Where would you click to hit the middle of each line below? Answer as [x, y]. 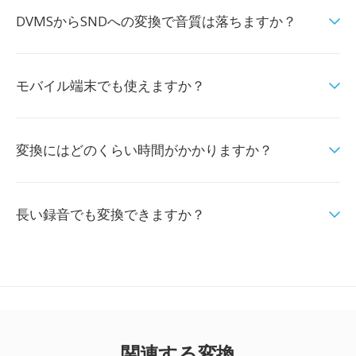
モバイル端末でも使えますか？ [110, 85]
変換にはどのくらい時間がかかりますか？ [144, 150]
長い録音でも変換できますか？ [110, 214]
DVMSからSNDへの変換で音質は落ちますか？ [156, 21]
